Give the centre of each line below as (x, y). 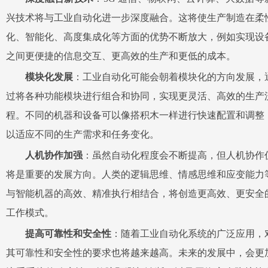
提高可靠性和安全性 (68, 234)
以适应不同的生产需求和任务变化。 (83, 134)
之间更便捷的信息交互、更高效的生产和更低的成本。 (121, 56)
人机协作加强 (54, 155)
